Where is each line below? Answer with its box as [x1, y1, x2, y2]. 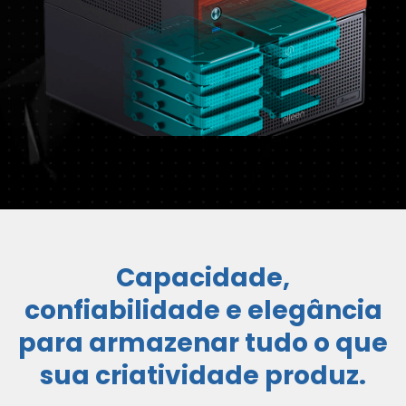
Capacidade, [116, 260, 290, 295]
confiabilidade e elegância [24, 293, 382, 328]
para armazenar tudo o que [18, 325, 388, 361]
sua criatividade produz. [40, 358, 366, 393]
